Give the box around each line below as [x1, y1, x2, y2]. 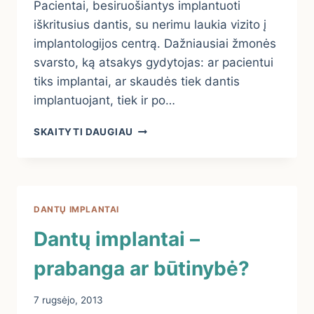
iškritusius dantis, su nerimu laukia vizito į [34, 18, 266, 32]
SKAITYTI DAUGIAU [34, 126, 133, 138]
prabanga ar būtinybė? [34, 257, 250, 281]
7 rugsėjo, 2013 [34, 294, 103, 306]
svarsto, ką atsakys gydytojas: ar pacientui [34, 55, 273, 70]
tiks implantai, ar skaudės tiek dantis [34, 74, 240, 89]
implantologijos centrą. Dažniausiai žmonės [34, 36, 276, 51]
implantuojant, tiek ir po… [34, 93, 175, 108]
